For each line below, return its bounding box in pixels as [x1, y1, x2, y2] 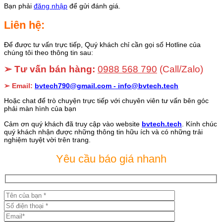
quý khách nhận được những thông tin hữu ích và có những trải [4, 127, 203, 136]
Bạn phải [4, 2, 34, 10]
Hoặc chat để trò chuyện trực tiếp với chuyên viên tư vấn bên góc [4, 97, 209, 105]
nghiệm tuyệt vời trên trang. [4, 135, 91, 144]
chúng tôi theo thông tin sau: [4, 49, 93, 57]
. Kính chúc [182, 119, 217, 128]
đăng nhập [34, 2, 67, 10]
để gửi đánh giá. [67, 2, 120, 10]
